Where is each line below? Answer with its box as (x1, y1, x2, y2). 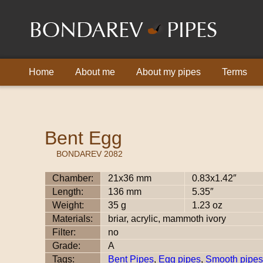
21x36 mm (108, 173, 151, 183)
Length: (52, 186, 83, 197)
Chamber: (52, 173, 93, 183)
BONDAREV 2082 (56, 149, 123, 159)
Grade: (52, 240, 80, 251)
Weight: (52, 200, 84, 210)
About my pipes (136, 67, 201, 77)
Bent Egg (45, 127, 122, 149)
